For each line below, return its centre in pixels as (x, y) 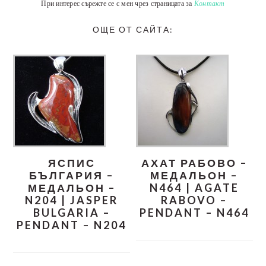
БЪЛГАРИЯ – (72, 175)
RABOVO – (194, 200)
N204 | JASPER (72, 200)
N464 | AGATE (194, 188)
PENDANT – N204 (72, 225)
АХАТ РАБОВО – (194, 163)
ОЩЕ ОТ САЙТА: (133, 30)
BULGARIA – (72, 213)
